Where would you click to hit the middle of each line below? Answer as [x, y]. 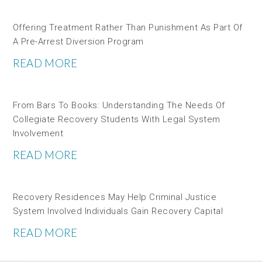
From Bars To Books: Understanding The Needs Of [119, 105]
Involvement [38, 133]
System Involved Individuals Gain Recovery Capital [118, 211]
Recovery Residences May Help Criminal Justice [115, 197]
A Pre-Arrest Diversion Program [78, 41]
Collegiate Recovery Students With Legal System [116, 119]
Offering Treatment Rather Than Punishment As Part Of [127, 27]
